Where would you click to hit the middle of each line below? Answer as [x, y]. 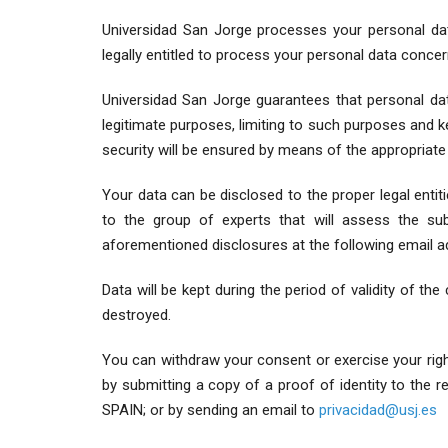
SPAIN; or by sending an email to [210, 410]
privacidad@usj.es [378, 410]
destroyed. [136, 315]
